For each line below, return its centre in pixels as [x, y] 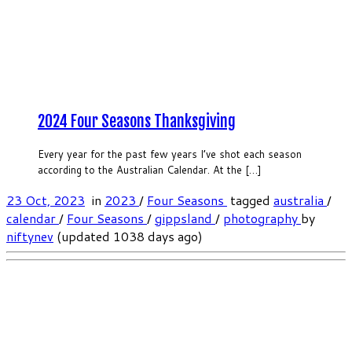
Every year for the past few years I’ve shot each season [170, 154]
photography [262, 218]
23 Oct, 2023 [46, 200]
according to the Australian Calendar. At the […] [150, 170]
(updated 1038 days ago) [128, 236]
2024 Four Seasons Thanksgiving [137, 121]
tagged [250, 200]
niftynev [30, 236]
